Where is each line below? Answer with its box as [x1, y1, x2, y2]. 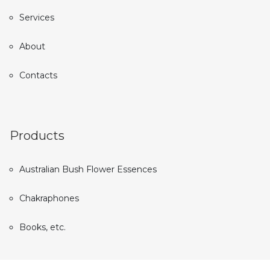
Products [10, 128, 64, 143]
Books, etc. [19, 221, 66, 233]
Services [19, 11, 54, 23]
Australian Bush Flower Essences [19, 163, 157, 175]
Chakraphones [19, 192, 79, 204]
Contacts [19, 69, 57, 81]
